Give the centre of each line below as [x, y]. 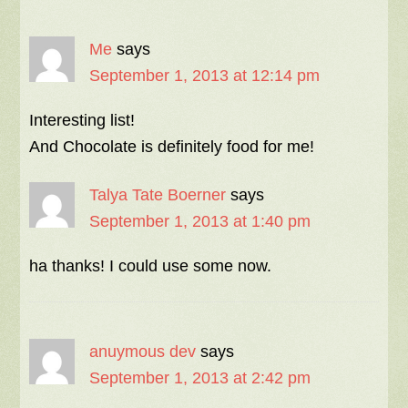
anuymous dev [143, 352]
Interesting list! [82, 120]
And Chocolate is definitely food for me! [172, 147]
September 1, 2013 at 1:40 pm [200, 221]
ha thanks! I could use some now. [151, 266]
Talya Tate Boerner [158, 195]
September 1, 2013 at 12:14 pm [205, 76]
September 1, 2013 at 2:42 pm [200, 378]
